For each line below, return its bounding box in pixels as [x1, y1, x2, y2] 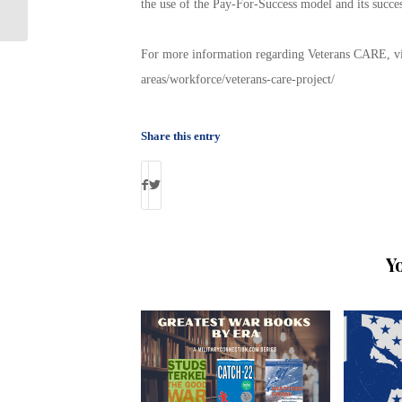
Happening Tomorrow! [31, 3, 151, 17]
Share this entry [140, 128, 221, 143]
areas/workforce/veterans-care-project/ [140, 72, 335, 86]
